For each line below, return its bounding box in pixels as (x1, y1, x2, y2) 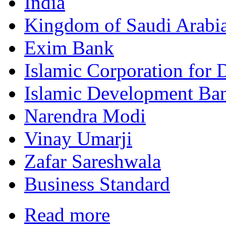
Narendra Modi (24, 105, 146, 127)
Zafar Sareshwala (24, 150, 161, 173)
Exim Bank (24, 37, 114, 59)
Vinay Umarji (24, 128, 132, 150)
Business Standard (24, 173, 170, 195)
